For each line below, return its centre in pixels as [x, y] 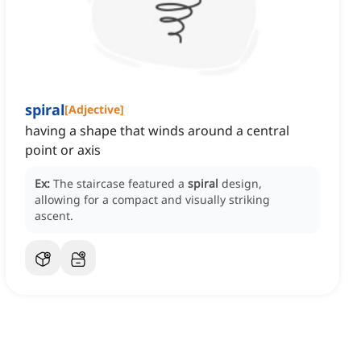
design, [242, 184]
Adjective [94, 110]
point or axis [63, 150]
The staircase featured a [120, 184]
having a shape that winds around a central [157, 131]
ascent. [54, 216]
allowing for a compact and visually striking [152, 200]
